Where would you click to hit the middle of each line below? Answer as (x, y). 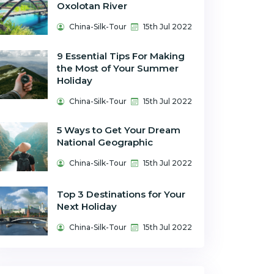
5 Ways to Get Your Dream (119, 130)
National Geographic (105, 142)
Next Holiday (87, 206)
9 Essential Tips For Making (121, 56)
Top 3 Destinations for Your (121, 194)
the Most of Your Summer (118, 68)
